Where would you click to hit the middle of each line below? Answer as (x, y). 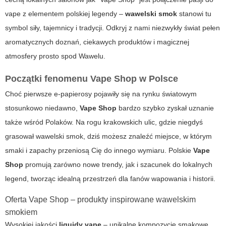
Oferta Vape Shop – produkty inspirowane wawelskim (100, 200)
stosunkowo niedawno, (42, 108)
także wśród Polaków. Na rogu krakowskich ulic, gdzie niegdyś (104, 122)
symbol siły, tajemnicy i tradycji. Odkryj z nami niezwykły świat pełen (112, 28)
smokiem (21, 212)
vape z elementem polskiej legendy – (65, 14)
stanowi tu (194, 14)
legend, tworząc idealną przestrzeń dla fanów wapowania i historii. (110, 179)
